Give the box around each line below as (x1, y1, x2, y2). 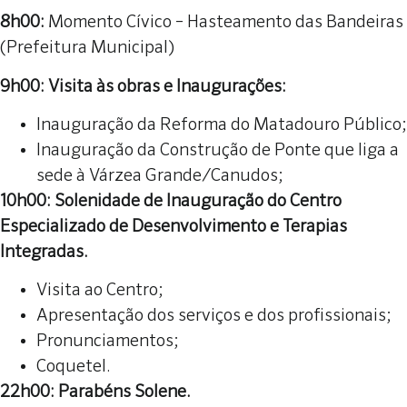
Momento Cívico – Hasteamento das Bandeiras (45, 14, 403, 32)
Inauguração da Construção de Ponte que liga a (36, 141, 399, 159)
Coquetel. (36, 358, 111, 376)
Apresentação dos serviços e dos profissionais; (36, 307, 392, 325)
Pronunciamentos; (36, 333, 179, 351)
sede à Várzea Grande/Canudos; (36, 166, 283, 184)
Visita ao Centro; (36, 282, 164, 300)
